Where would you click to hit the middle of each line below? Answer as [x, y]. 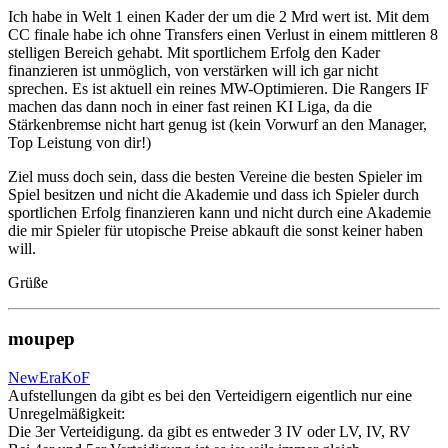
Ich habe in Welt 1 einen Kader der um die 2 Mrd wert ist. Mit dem [218, 16]
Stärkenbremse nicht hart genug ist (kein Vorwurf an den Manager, [217, 124]
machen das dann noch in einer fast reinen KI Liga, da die [190, 106]
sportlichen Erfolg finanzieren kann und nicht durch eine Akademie [219, 212]
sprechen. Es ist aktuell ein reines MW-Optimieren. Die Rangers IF [218, 88]
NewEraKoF [49, 378]
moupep [41, 339]
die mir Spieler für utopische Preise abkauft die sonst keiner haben [215, 230]
